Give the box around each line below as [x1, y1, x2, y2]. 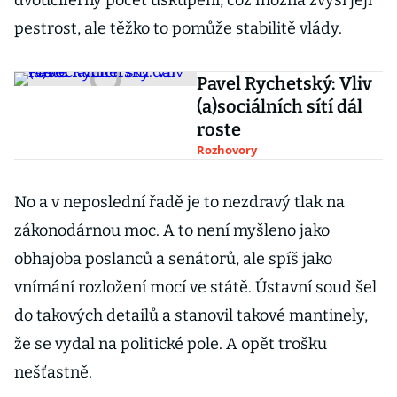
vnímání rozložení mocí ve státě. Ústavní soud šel [14, 277, 377, 297]
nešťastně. [14, 362, 92, 382]
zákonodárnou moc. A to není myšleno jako [14, 221, 330, 240]
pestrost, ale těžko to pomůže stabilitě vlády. [14, 19, 342, 38]
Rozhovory [197, 142, 258, 158]
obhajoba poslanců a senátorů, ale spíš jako [14, 249, 332, 269]
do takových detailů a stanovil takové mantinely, [14, 306, 368, 325]
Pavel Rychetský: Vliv [197, 73, 373, 94]
